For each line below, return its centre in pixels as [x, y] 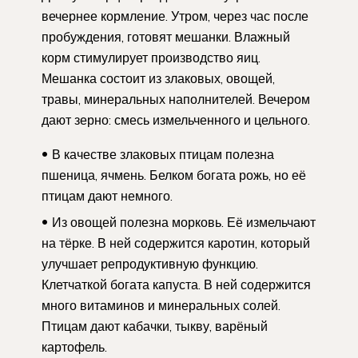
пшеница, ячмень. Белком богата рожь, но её [174, 175]
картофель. [74, 347]
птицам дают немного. [107, 196]
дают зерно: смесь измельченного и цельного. [176, 120]
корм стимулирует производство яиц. [151, 58]
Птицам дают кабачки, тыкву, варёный [155, 326]
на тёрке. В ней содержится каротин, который [176, 243]
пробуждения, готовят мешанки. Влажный [166, 37]
